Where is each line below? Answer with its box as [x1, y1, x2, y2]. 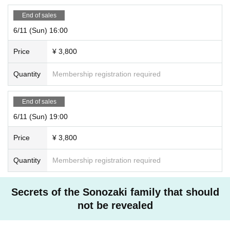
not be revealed [77, 199, 153, 211]
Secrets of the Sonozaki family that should [11, 186, 219, 198]
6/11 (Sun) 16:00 [13, 26, 68, 34]
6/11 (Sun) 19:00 [13, 112, 68, 121]
